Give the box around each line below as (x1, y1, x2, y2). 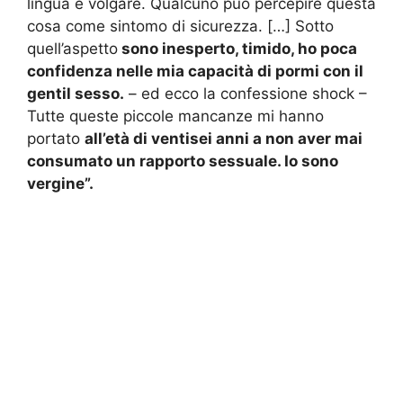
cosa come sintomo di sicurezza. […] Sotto (27, 17, 334, 36)
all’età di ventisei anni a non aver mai (85, 130, 363, 148)
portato (27, 130, 85, 148)
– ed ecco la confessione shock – (124, 85, 367, 103)
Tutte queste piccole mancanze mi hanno (27, 107, 324, 126)
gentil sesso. (27, 85, 124, 103)
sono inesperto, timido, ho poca (118, 40, 357, 58)
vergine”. (27, 175, 94, 193)
